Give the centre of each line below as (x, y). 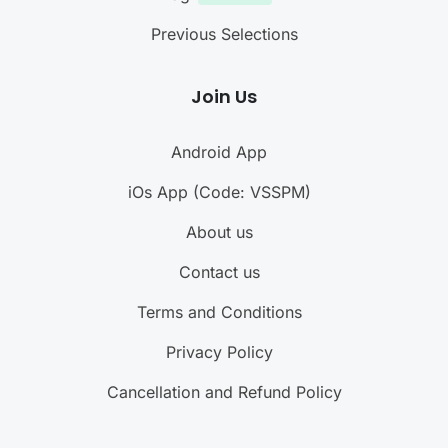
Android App (219, 151)
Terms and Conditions (219, 311)
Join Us (224, 96)
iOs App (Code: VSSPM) (219, 191)
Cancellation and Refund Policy (224, 391)
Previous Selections (224, 33)
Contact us (219, 271)
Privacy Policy (219, 351)
